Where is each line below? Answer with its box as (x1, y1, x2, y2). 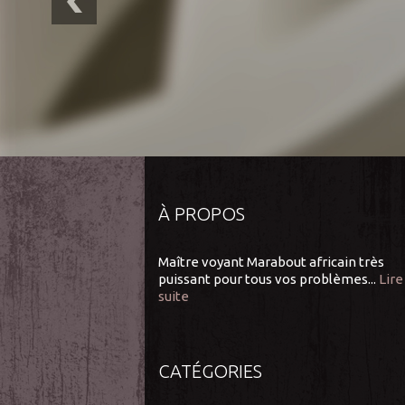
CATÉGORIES (158, 360, 262, 381)
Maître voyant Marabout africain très (158, 253, 384, 269)
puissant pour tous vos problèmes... (158, 270, 376, 287)
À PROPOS (158, 202, 245, 224)
